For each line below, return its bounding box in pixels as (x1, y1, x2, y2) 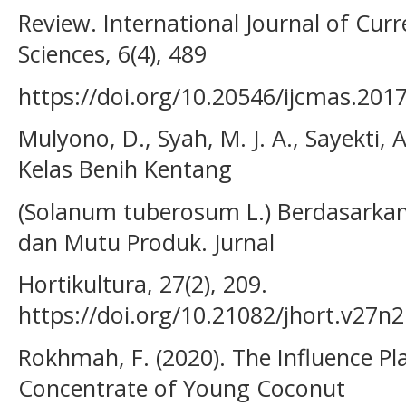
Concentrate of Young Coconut (18, 372, 345, 404)
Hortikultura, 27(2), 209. (18, 268, 267, 300)
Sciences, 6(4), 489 (18, 38, 207, 70)
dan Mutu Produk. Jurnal (18, 226, 275, 257)
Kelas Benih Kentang (18, 153, 232, 185)
